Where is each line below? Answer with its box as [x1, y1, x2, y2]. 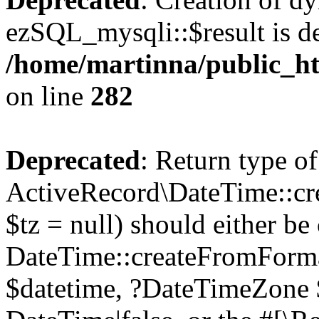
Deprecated [6, 145, 140, 175]
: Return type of [140, 145, 318, 175]
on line [6, 80, 90, 111]
